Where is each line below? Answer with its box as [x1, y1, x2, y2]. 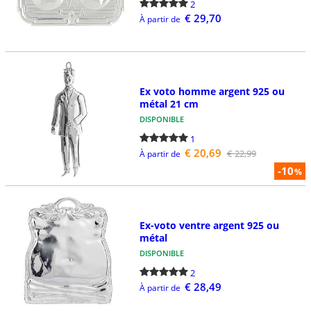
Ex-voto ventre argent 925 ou [139, 219, 279, 233]
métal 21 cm [139, 96, 199, 110]
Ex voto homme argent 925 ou [139, 84, 285, 98]
